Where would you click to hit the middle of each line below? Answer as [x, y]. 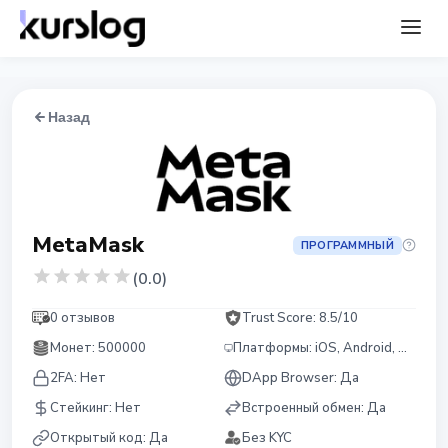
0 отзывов [82, 318]
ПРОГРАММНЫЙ [347, 245]
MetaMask [88, 245]
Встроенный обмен [301, 408]
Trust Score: [280, 318]
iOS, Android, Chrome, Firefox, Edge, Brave [357, 348]
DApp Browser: [291, 378]
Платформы [271, 348]
